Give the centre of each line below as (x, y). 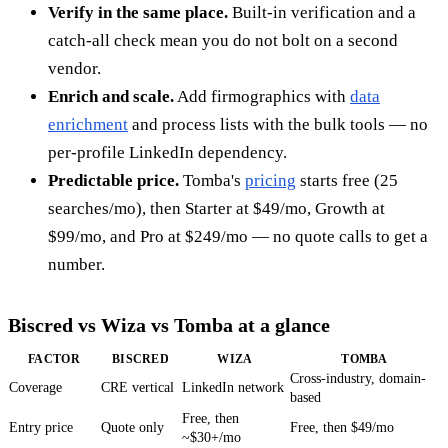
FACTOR (54, 359)
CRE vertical (137, 388)
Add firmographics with (262, 97)
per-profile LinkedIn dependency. (167, 153)
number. (76, 265)
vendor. (74, 69)
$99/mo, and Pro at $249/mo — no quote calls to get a (238, 237)
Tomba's (212, 181)
